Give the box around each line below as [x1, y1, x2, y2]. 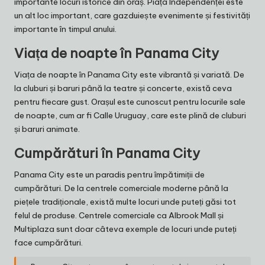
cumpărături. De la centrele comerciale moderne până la [14, 182, 228, 193]
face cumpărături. [14, 237, 83, 248]
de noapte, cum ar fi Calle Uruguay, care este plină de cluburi [14, 109, 246, 121]
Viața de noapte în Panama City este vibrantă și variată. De [14, 69, 244, 80]
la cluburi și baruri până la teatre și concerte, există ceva [14, 82, 232, 93]
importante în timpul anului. [14, 23, 117, 34]
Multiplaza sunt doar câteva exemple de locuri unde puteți [14, 223, 237, 234]
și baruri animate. [14, 123, 80, 134]
